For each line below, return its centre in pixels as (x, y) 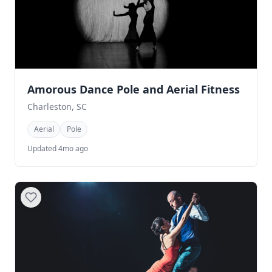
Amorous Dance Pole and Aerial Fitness (134, 90)
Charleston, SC (57, 107)
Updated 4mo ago (58, 148)
